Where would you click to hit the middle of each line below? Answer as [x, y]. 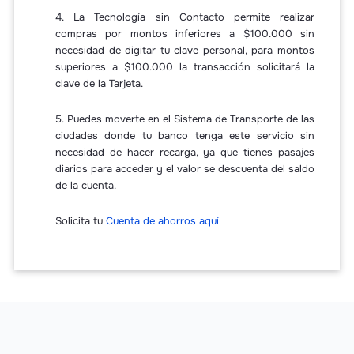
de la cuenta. [85, 186]
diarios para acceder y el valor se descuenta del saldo [185, 169]
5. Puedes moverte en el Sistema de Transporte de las [185, 119]
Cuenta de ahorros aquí [162, 221]
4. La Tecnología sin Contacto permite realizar [185, 17]
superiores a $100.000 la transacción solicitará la [185, 67]
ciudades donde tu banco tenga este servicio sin [185, 136]
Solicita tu [80, 221]
